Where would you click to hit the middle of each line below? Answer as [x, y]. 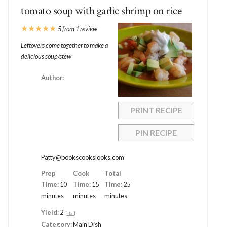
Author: [53, 77]
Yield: [50, 212]
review [88, 29]
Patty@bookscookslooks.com [83, 157]
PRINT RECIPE [156, 110]
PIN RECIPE [156, 133]
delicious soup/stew [46, 56]
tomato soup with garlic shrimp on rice [101, 11]
